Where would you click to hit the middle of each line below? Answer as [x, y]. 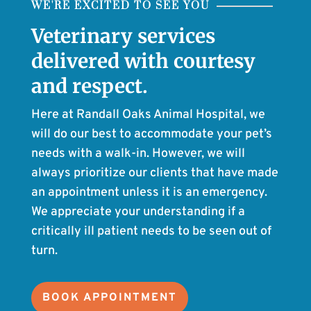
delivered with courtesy [143, 61]
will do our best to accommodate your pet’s [151, 134]
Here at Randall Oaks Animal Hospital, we [148, 115]
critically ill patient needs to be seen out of [151, 231]
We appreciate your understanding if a [138, 212]
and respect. [89, 86]
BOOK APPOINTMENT [109, 297]
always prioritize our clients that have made [154, 173]
